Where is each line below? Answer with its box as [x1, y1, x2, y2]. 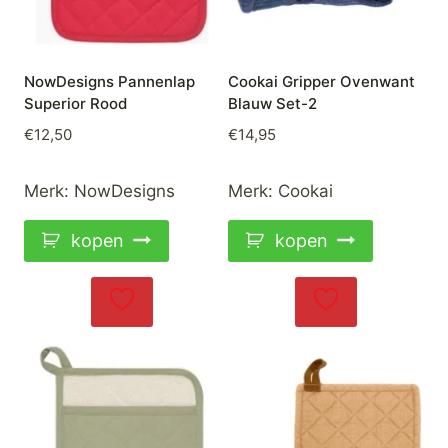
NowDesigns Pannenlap [24, 71, 195, 91]
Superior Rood [24, 93, 127, 113]
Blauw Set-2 [228, 93, 317, 113]
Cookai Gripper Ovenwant [228, 71, 415, 91]
